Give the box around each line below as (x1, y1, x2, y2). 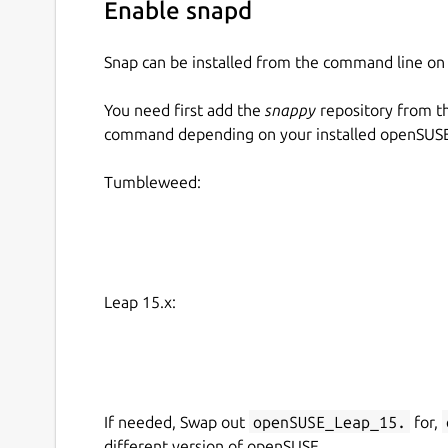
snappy (265, 100, 316, 119)
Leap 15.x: (104, 292, 176, 311)
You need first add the (104, 100, 265, 119)
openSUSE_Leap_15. (253, 412, 406, 431)
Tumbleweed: (104, 172, 201, 191)
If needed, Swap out (104, 412, 249, 431)
